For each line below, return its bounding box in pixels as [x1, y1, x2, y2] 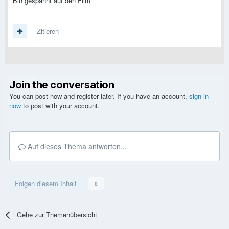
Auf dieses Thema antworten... [26, 141, 127, 152]
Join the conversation [9, 79, 114, 91]
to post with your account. [21, 101, 100, 111]
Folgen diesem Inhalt [15, 178, 77, 189]
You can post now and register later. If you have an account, [9, 91, 189, 101]
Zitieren [37, 26, 59, 36]
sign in [189, 91, 209, 101]
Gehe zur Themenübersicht [17, 210, 98, 220]
